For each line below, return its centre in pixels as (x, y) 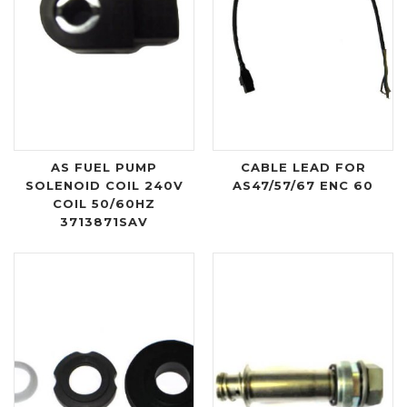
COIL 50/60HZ (104, 203)
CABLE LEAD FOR (303, 167)
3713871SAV (104, 222)
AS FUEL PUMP (104, 167)
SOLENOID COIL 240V (104, 185)
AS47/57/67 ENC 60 (303, 185)
